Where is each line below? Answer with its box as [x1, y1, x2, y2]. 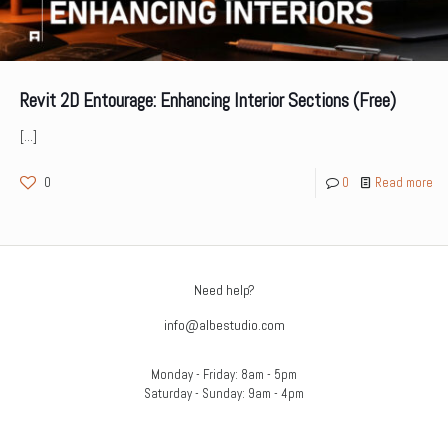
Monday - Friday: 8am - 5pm [151, 365, 297, 383]
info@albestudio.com [163, 315, 285, 334]
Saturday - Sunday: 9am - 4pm [144, 384, 304, 402]
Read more [375, 173, 433, 191]
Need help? [193, 280, 255, 299]
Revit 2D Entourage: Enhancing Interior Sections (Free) [20, 87, 396, 113]
